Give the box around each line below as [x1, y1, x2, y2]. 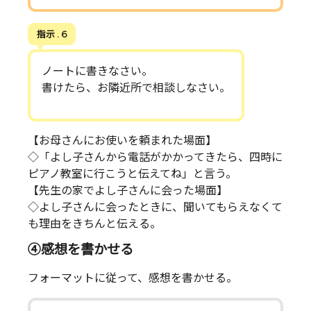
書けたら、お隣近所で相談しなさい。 [42, 81, 230, 95]
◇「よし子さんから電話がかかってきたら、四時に [28, 151, 283, 165]
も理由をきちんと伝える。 [28, 217, 161, 231]
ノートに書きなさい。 [42, 65, 153, 78]
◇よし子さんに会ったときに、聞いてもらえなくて [28, 201, 283, 215]
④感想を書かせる [28, 241, 133, 258]
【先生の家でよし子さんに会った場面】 [28, 184, 228, 198]
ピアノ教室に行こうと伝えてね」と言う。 [28, 167, 237, 181]
